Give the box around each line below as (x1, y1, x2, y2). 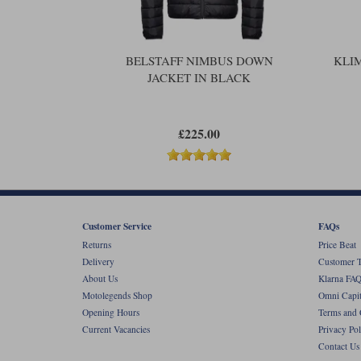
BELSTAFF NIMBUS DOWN (125, 52, 273, 68)
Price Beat (317, 239, 356, 251)
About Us (82, 272, 118, 285)
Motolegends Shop (82, 289, 152, 302)
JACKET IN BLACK (147, 68, 251, 85)
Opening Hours (82, 306, 139, 319)
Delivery (82, 255, 114, 268)
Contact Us (317, 340, 359, 353)
